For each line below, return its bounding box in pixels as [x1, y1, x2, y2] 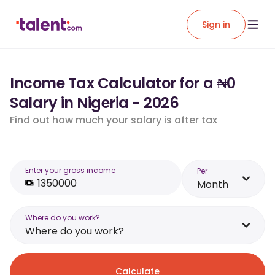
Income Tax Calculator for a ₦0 [10, 73, 236, 93]
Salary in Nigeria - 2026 [10, 93, 179, 113]
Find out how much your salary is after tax [10, 113, 217, 127]
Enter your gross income [25, 165, 115, 176]
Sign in [202, 18, 230, 31]
